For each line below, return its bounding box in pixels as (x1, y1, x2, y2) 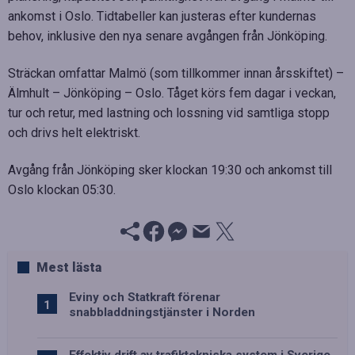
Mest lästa (36, 260, 101, 275)
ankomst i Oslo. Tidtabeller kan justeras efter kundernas (8, 9, 316, 24)
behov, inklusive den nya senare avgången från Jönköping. (8, 29, 327, 44)
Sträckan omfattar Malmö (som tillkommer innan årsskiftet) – (8, 66, 344, 81)
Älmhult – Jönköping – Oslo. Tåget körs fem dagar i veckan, (8, 86, 336, 101)
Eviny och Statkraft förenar (69, 290, 220, 304)
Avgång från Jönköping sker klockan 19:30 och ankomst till (8, 162, 332, 177)
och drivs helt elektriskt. (8, 125, 140, 140)
